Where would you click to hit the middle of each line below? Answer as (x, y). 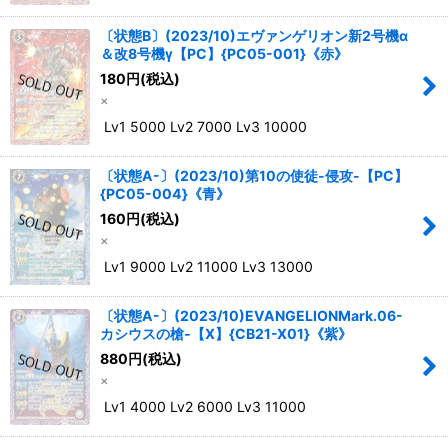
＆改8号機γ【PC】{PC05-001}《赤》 (224, 54)
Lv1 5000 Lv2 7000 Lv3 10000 (203, 127)
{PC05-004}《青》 (165, 194)
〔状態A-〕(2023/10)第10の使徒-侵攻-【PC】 (254, 176)
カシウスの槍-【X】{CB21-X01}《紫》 (226, 334)
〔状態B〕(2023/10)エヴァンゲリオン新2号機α (254, 36)
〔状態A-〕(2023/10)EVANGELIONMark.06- (251, 316)
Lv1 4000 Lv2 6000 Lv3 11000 (203, 407)
